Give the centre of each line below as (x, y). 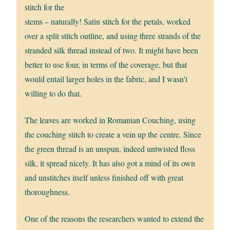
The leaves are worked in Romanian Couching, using (110, 120)
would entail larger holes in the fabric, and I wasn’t (106, 79)
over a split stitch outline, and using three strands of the (113, 36)
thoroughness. (47, 192)
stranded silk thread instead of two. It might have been (112, 50)
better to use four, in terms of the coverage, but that (106, 65)
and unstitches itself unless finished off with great (104, 178)
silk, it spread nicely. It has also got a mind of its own (110, 163)
